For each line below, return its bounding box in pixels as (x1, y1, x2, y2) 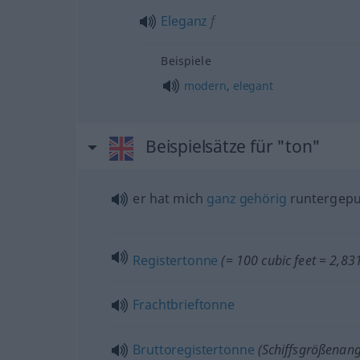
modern (184, 77, 227, 93)
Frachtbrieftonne (133, 295, 235, 313)
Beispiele (161, 53, 211, 69)
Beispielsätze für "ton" (145, 134, 321, 157)
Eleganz (161, 12, 208, 31)
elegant (232, 77, 273, 93)
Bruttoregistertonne (133, 340, 255, 358)
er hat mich (133, 189, 207, 207)
